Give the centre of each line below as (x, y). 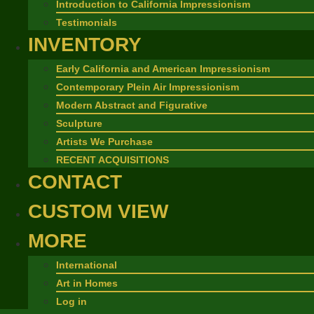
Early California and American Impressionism (163, 69)
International (87, 265)
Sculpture (79, 123)
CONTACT (75, 182)
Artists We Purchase (104, 142)
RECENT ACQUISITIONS (112, 160)
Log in (71, 301)
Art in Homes (87, 283)
